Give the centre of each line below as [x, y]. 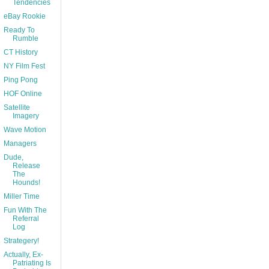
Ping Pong [20, 80]
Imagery [26, 116]
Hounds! [26, 183]
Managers [20, 144]
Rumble [25, 39]
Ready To [19, 30]
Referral [26, 219]
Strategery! [21, 241]
